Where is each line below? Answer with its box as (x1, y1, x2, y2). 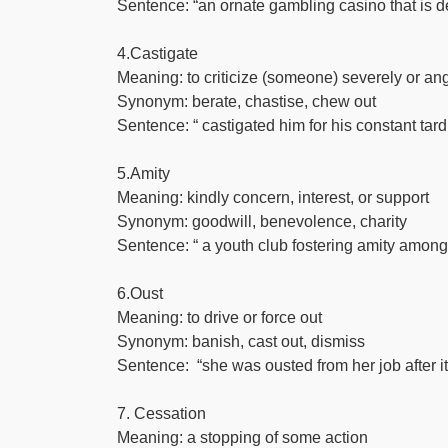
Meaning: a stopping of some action (117, 429, 368, 446)
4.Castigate (117, 45, 198, 62)
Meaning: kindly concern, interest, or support (117, 189, 429, 206)
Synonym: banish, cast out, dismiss (117, 333, 365, 350)
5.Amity (117, 165, 170, 182)
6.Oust (117, 285, 163, 302)
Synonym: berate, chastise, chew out (117, 93, 376, 110)
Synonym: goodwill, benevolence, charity (117, 213, 407, 230)
